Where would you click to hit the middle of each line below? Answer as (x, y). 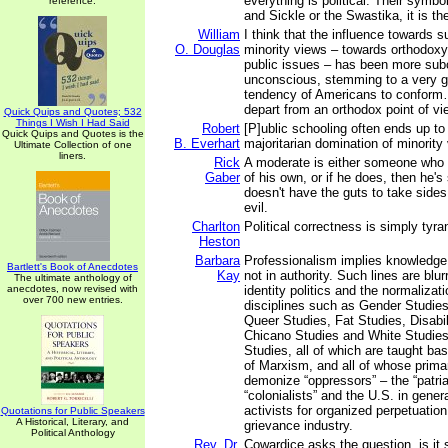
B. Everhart (207, 143)
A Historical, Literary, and (72, 421)
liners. (72, 155)
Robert (221, 128)
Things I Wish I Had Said (72, 122)
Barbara (217, 260)
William (219, 34)
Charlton (216, 226)
